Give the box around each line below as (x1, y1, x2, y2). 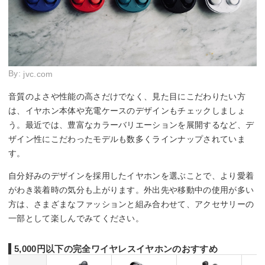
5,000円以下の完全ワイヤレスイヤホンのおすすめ (14, 244, 218, 254)
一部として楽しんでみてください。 (8, 214, 144, 224)
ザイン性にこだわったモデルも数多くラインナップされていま (8, 134, 245, 144)
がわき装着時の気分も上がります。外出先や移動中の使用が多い (8, 185, 254, 195)
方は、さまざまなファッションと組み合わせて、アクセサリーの (8, 199, 254, 209)
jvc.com (23, 69, 53, 79)
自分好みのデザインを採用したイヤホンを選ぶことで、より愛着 (8, 171, 254, 181)
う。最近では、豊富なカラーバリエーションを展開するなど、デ (8, 120, 254, 130)
